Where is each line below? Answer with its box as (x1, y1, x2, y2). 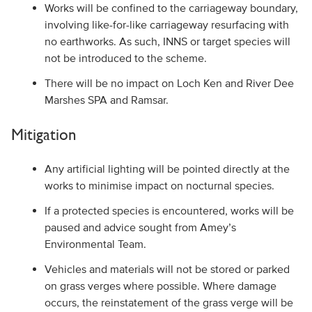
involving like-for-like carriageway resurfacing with (44, 18, 289, 31)
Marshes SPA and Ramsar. (44, 93, 169, 106)
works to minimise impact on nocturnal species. (44, 179, 274, 192)
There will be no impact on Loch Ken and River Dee (44, 77, 294, 89)
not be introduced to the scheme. (44, 52, 207, 64)
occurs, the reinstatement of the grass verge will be (44, 296, 293, 309)
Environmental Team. (44, 237, 146, 250)
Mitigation (10, 125, 77, 143)
